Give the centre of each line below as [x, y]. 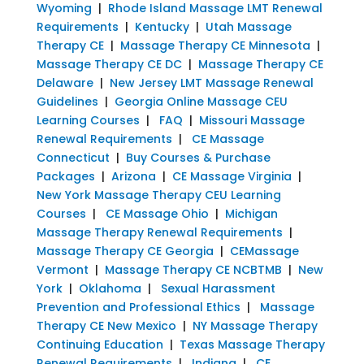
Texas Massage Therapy [252, 344]
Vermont [62, 269]
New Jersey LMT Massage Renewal [211, 82]
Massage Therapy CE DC [109, 64]
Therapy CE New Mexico [106, 325]
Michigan [251, 213]
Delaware [65, 82]
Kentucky [162, 26]
